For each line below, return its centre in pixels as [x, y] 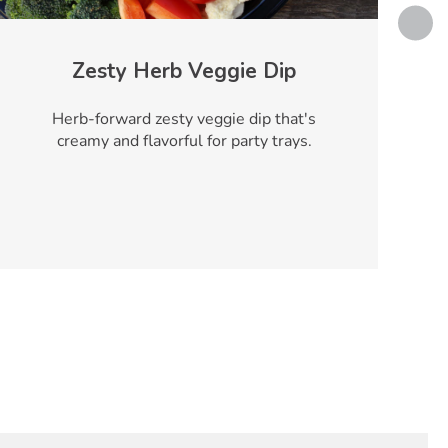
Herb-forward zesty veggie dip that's [184, 118]
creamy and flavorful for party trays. [184, 140]
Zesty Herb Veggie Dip [184, 70]
